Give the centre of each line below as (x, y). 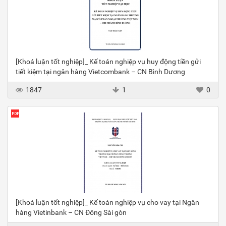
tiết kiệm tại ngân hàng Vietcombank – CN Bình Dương (100, 72)
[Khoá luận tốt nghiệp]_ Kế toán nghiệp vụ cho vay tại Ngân (107, 203)
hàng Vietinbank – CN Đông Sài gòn (71, 213)
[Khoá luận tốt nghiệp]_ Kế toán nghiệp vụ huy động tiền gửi (108, 62)
